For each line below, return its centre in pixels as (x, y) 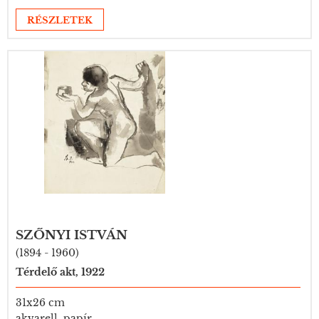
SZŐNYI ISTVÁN (72, 235)
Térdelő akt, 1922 (60, 272)
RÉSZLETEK (60, 20)
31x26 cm (40, 303)
